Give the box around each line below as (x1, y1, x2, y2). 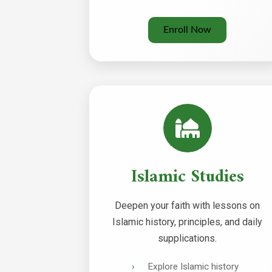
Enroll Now (163, 25, 212, 35)
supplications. (158, 233, 217, 245)
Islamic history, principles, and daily (112, 216, 263, 228)
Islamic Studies (131, 162, 244, 193)
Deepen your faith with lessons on (115, 200, 260, 212)
